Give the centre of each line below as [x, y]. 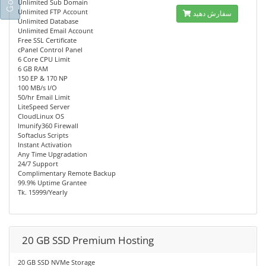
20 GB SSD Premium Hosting [88, 240]
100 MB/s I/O [37, 88]
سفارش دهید [212, 13]
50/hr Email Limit [44, 97]
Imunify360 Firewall [48, 126]
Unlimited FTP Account [53, 12]
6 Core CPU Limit [44, 59]
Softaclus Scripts [43, 135]
